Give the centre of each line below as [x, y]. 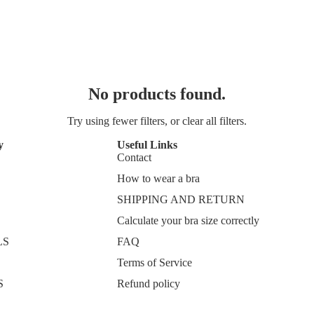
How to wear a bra [159, 178]
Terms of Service [155, 262]
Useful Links [148, 145]
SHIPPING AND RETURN [181, 199]
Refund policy [149, 284]
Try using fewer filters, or [125, 121]
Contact [135, 157]
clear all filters [213, 121]
